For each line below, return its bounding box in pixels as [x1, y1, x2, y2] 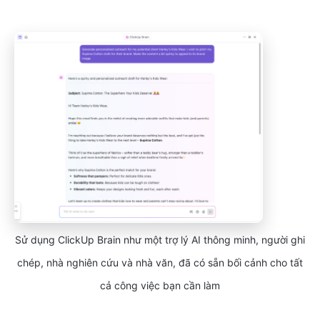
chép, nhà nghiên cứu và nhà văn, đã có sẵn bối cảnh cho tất [17, 256, 303, 269]
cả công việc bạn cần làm [100, 279, 220, 292]
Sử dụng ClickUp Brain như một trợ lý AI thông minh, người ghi [15, 234, 305, 246]
